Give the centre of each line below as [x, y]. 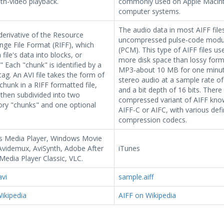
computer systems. [149, 11]
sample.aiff [136, 177]
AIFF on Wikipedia [147, 195]
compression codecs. [152, 120]
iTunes [129, 148]
